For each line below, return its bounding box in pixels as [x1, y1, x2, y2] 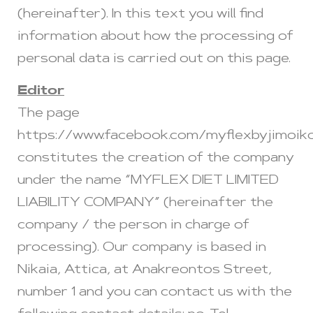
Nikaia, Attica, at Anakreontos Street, [17, 264, 272, 277]
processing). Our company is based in [17, 242, 266, 255]
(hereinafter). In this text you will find [17, 8, 263, 21]
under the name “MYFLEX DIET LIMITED [17, 175, 279, 188]
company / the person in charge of [17, 219, 249, 233]
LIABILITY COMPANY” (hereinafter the [17, 197, 273, 210]
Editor [17, 85, 64, 99]
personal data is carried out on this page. [17, 53, 291, 66]
